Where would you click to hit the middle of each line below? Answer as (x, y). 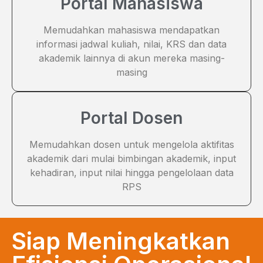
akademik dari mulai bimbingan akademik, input (131, 159)
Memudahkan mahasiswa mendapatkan (131, 30)
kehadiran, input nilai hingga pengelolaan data (131, 173)
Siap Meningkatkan (121, 241)
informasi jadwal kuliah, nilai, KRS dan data (131, 44)
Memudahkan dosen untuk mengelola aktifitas (131, 145)
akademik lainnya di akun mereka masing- (131, 58)
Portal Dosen (131, 118)
